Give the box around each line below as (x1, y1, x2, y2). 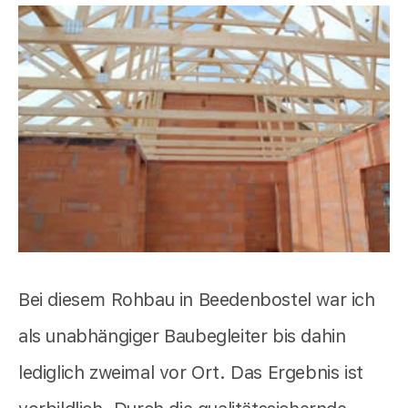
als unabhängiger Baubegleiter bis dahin (18, 325, 346, 348)
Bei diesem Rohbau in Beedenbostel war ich (18, 289, 375, 311)
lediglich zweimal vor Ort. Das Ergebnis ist (18, 362, 363, 384)
